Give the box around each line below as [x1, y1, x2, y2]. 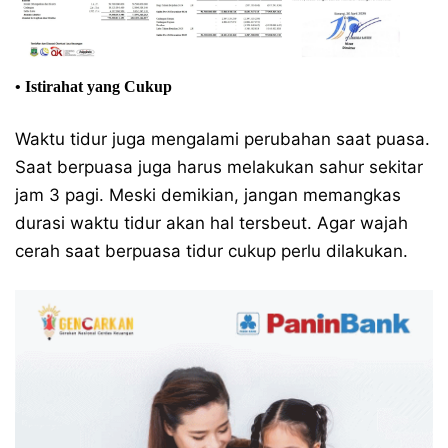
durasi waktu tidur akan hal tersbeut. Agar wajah [15, 212, 408, 233]
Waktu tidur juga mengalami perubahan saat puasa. [15, 128, 430, 149]
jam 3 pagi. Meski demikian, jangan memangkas [15, 184, 401, 205]
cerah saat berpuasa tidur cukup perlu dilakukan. [15, 240, 408, 261]
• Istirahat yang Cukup [15, 77, 172, 95]
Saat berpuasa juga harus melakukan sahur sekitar [15, 156, 423, 177]
